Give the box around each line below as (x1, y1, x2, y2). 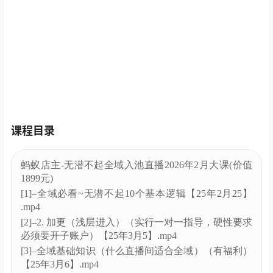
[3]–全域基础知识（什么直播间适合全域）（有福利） (21, 246, 252, 257)
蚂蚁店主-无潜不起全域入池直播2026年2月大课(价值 (21, 160, 252, 171)
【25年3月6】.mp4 (21, 259, 99, 270)
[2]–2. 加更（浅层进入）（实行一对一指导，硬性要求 (21, 217, 252, 228)
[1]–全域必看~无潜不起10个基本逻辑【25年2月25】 (21, 188, 252, 199)
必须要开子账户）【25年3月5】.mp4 (21, 230, 177, 241)
